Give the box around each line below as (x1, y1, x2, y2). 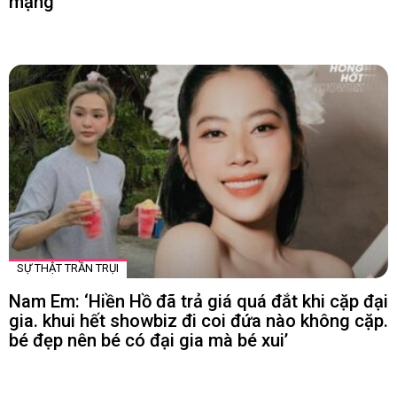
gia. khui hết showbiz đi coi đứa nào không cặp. (9, 310, 388, 332)
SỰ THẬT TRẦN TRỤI (17, 261, 119, 276)
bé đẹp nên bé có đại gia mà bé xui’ (9, 330, 288, 352)
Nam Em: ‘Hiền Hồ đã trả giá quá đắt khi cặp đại (9, 291, 388, 313)
